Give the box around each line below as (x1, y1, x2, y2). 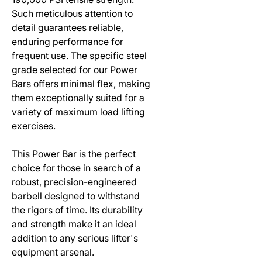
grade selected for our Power (12, 63, 137, 75)
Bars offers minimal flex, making (12, 77, 150, 89)
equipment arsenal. (12, 246, 94, 258)
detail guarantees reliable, (12, 21, 123, 33)
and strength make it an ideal (12, 218, 136, 230)
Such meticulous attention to (12, 7, 133, 19)
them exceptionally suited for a (12, 91, 144, 104)
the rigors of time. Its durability (12, 204, 143, 216)
